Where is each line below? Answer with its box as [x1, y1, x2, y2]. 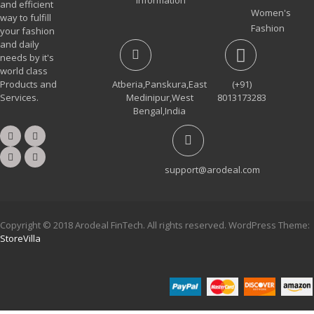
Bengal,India [133, 104, 186, 117]
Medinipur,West [125, 90, 193, 104]
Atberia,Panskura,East [112, 77, 207, 90]
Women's [251, 6, 292, 19]
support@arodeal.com [165, 163, 261, 176]
